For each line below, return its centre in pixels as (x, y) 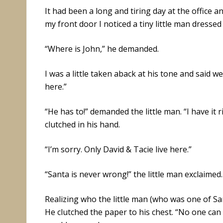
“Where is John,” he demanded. (102, 49)
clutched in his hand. (82, 124)
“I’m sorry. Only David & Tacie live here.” (118, 149)
